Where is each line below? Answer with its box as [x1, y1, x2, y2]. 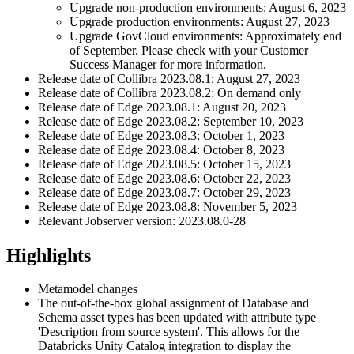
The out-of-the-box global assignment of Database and [38, 296, 309, 310]
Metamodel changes [38, 281, 137, 296]
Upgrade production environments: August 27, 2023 [70, 14, 330, 28]
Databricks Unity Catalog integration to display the [38, 338, 291, 352]
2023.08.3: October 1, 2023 [143, 128, 284, 142]
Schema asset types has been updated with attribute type [38, 310, 316, 324]
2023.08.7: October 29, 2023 [143, 185, 291, 199]
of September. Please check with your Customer [70, 43, 308, 57]
